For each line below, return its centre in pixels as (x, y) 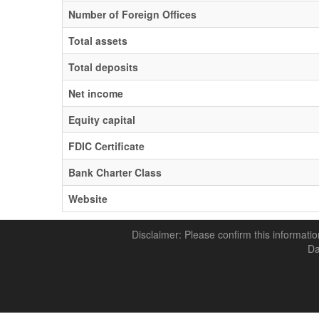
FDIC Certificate (106, 146)
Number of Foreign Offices (132, 14)
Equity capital (102, 120)
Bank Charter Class (115, 172)
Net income (96, 93)
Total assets (98, 41)
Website (88, 199)
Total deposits (103, 67)
